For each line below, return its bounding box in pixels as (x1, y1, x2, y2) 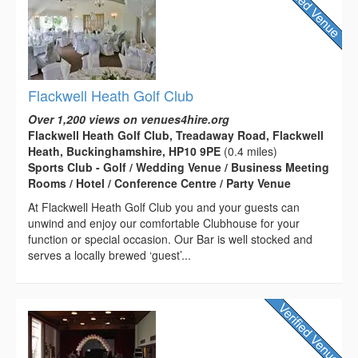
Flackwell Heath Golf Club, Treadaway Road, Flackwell (28, 126, 324, 143)
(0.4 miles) (221, 142, 277, 159)
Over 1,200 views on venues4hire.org (28, 110, 229, 127)
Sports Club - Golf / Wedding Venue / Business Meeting (28, 158, 329, 175)
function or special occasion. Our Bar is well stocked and (28, 230, 312, 247)
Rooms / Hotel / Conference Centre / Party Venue (28, 174, 291, 191)
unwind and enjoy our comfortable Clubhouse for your (28, 214, 300, 231)
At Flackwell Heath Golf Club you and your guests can (28, 198, 300, 215)
